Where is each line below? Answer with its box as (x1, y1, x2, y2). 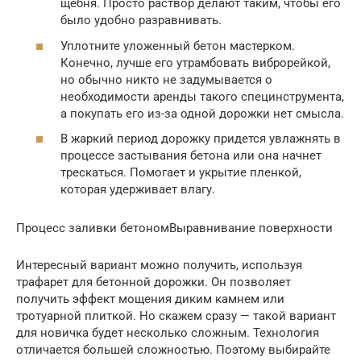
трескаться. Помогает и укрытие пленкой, (60, 165, 301, 180)
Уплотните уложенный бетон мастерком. (60, 38, 295, 53)
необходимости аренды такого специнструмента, (60, 89, 344, 104)
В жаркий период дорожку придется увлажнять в (60, 131, 341, 146)
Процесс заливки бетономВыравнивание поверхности (16, 221, 333, 235)
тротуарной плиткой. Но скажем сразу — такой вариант (16, 309, 336, 323)
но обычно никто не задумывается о (60, 72, 272, 87)
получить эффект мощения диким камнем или (16, 292, 284, 306)
